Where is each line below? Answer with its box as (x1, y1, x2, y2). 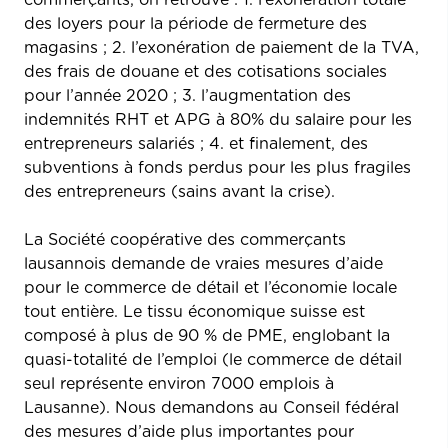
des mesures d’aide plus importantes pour (24, 423, 354, 440)
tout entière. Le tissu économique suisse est (24, 303, 365, 320)
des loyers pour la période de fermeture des (24, 15, 367, 32)
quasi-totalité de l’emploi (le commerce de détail (24, 351, 402, 368)
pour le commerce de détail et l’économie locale (24, 279, 397, 296)
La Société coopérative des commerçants (24, 231, 346, 248)
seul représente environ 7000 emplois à (24, 375, 334, 392)
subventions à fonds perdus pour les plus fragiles (24, 159, 411, 176)
